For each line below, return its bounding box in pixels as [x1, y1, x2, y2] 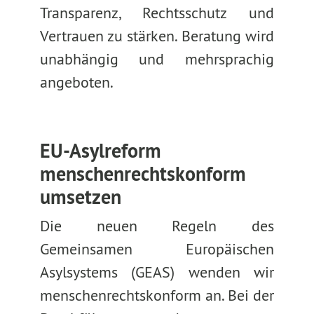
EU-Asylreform [39, 138, 161, 163]
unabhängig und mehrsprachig [39, 49, 275, 69]
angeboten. [39, 72, 114, 92]
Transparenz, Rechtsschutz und [39, 3, 275, 22]
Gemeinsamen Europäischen [39, 239, 275, 259]
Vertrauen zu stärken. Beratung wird [39, 26, 275, 46]
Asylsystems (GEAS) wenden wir [39, 262, 275, 282]
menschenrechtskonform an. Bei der [39, 285, 275, 305]
